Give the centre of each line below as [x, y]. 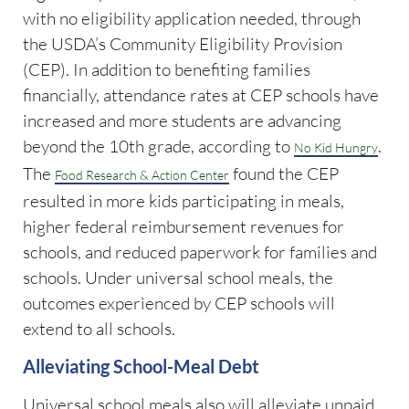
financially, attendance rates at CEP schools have [201, 95]
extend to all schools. [99, 329]
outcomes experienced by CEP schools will [179, 304]
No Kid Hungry [336, 148]
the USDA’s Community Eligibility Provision [183, 44]
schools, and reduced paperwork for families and [200, 252]
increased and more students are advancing [182, 121]
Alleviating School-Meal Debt [141, 366]
